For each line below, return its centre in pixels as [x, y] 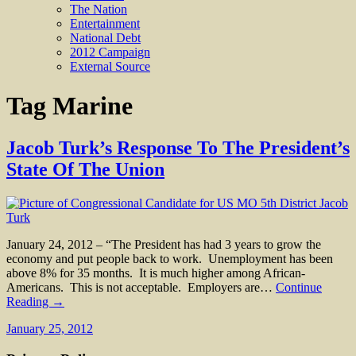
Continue [299, 288]
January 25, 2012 [50, 329]
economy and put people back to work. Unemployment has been [170, 259]
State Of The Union [85, 170]
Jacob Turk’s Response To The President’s [178, 148]
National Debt [105, 38]
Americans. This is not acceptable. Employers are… [141, 288]
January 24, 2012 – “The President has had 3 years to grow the [164, 245]
